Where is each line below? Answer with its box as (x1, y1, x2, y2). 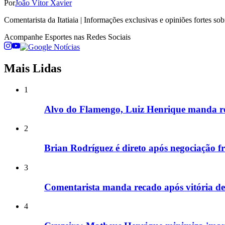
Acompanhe (4, 33, 45, 42)
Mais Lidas (4, 62, 61, 75)
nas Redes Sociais (72, 33, 131, 42)
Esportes (45, 33, 72, 42)
